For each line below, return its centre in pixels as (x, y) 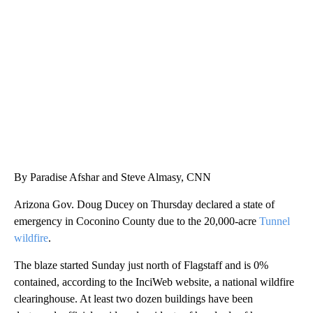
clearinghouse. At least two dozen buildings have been (133, 299)
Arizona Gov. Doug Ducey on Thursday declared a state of (144, 205)
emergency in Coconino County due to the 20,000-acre (137, 221)
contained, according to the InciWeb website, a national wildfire (154, 282)
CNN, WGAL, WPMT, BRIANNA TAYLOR (103, 26)
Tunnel (275, 221)
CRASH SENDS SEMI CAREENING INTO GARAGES (142, 12)
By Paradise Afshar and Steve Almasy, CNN (112, 177)
